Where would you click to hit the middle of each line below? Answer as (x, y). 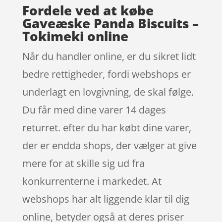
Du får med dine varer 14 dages (94, 110)
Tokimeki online (75, 36)
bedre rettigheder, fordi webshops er (106, 74)
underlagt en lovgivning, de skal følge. (108, 92)
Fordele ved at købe (88, 10)
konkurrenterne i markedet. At (92, 181)
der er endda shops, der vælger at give (109, 145)
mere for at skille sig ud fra (83, 163)
